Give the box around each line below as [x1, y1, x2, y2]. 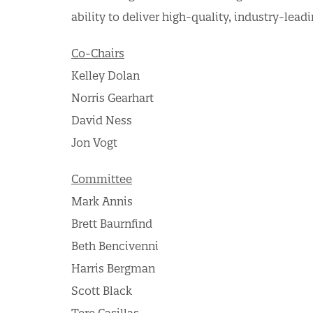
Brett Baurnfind [71, 217, 152, 231]
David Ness [71, 113, 132, 127]
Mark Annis [71, 194, 133, 208]
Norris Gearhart [71, 91, 154, 105]
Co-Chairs [71, 46, 124, 60]
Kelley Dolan [71, 68, 140, 82]
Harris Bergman [71, 261, 155, 275]
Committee [71, 172, 132, 186]
